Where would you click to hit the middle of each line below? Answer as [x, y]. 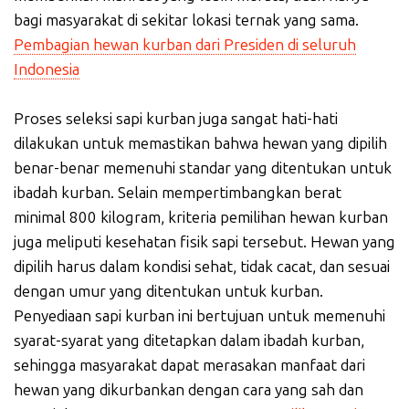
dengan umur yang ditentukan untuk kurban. [168, 291]
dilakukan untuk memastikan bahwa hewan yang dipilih [200, 143]
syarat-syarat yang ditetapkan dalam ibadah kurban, [189, 340]
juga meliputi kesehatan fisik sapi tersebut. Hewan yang [204, 241]
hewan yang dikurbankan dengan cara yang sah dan [189, 389]
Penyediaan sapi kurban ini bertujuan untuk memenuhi [199, 315]
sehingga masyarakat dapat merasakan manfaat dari [189, 365]
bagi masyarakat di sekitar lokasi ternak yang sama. [186, 20]
